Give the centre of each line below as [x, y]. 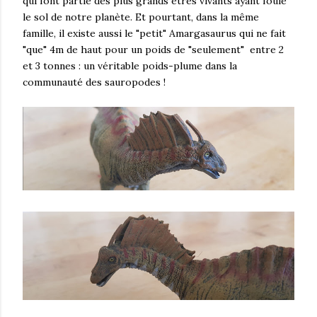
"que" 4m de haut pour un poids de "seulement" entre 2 [153, 49]
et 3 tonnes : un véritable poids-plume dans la [130, 65]
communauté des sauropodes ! [94, 82]
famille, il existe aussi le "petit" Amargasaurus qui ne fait [154, 33]
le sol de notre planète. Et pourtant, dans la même [141, 17]
